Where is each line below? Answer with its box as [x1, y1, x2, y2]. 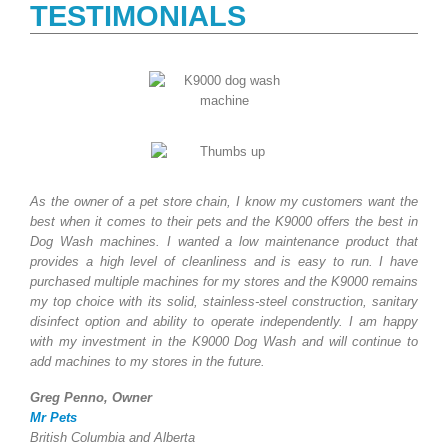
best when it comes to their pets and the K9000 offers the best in [30, 213, 418, 229]
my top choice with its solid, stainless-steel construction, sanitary [30, 293, 418, 309]
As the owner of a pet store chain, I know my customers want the [30, 193, 418, 209]
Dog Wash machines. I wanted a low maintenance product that [30, 233, 418, 249]
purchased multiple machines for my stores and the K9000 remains [30, 273, 418, 289]
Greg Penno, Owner [30, 390, 152, 406]
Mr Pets [30, 410, 77, 426]
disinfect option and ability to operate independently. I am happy [30, 313, 418, 329]
